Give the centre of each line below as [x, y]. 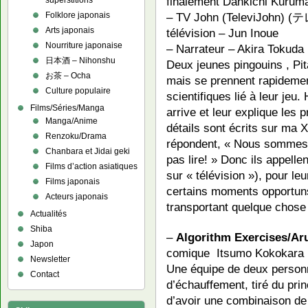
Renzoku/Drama [76, 136]
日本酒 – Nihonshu [80, 60]
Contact [45, 274]
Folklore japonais [78, 15]
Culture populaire [78, 91]
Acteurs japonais [77, 197]
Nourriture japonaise [84, 45]
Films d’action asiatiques [91, 166]
